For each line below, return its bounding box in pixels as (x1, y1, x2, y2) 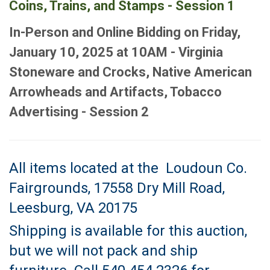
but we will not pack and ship (9, 242, 198, 260)
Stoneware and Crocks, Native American (9, 64, 252, 80)
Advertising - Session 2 (9, 104, 149, 120)
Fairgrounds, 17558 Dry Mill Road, (9, 180, 225, 197)
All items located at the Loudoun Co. (9, 160, 247, 177)
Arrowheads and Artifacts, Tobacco (9, 84, 222, 100)
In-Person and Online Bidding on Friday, (9, 25, 240, 40)
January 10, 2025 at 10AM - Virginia (9, 45, 223, 60)
